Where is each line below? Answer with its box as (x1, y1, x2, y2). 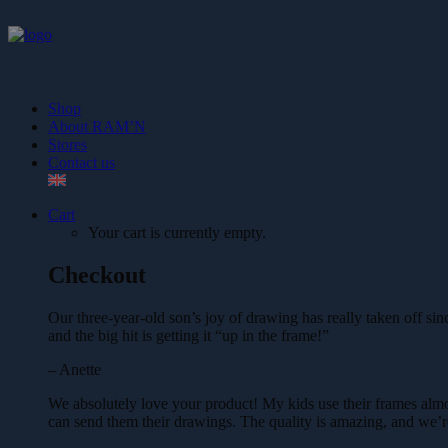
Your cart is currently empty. (88, 224, 266, 241)
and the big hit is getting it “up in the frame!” (48, 326, 329, 344)
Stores (48, 136, 87, 153)
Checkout (48, 261, 146, 288)
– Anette (48, 360, 101, 378)
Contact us (48, 154, 115, 171)
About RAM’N (48, 118, 146, 135)
